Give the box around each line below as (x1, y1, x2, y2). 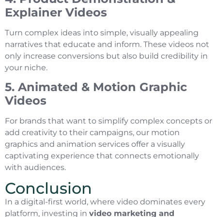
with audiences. (5, 163, 66, 172)
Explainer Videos (5, 5, 107, 19)
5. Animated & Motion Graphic (5, 80, 187, 94)
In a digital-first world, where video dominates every (5, 197, 205, 206)
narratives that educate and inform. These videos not (5, 39, 209, 49)
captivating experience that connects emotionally (5, 151, 199, 161)
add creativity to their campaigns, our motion (5, 128, 180, 138)
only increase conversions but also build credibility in (5, 51, 208, 61)
